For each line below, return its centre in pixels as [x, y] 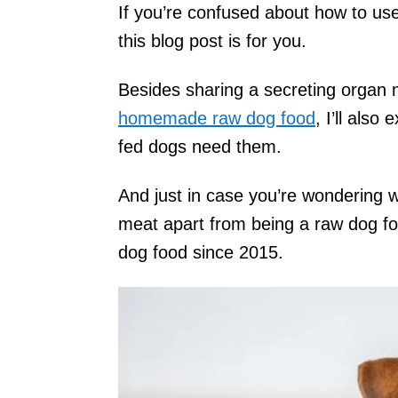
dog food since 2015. [201, 252]
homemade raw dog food [217, 118]
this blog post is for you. [215, 40]
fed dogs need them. [200, 146]
